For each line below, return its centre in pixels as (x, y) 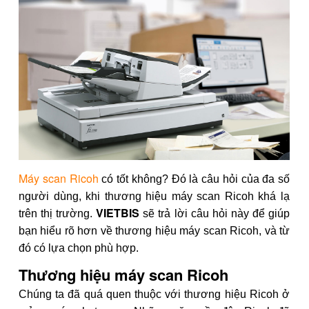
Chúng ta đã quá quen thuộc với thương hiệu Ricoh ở (154, 295)
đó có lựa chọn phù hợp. (79, 248)
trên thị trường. (58, 214)
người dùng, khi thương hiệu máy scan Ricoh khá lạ (154, 197)
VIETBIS (120, 213)
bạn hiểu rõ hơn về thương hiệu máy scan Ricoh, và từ (154, 231)
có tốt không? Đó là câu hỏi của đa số (194, 179)
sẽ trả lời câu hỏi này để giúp (217, 214)
